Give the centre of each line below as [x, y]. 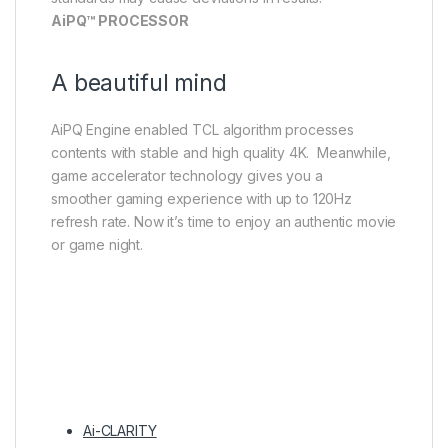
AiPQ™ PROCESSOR [120, 20]
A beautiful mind [139, 82]
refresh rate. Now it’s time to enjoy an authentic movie [224, 221]
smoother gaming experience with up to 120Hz [201, 198]
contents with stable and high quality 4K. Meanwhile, [221, 152]
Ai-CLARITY [120, 430]
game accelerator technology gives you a [187, 175]
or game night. [97, 244]
